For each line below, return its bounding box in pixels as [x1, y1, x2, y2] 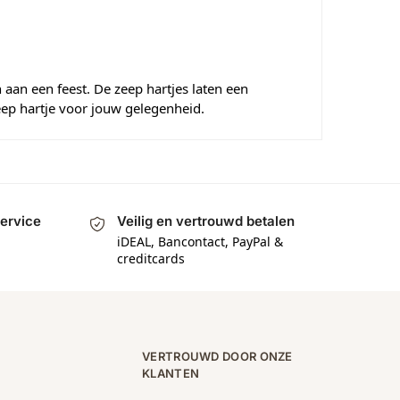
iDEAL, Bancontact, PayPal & [116, 232, 283, 250]
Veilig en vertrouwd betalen [116, 212, 295, 230]
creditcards [116, 249, 185, 267]
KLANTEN [142, 365, 200, 380]
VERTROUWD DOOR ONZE [142, 348, 293, 363]
